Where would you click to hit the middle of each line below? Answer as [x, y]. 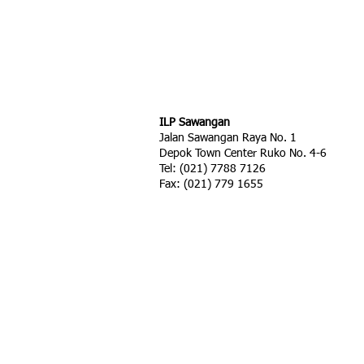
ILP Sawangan [195, 123]
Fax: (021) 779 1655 [211, 184]
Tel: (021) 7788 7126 [212, 169]
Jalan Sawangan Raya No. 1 [228, 138]
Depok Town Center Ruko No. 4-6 [243, 154]
